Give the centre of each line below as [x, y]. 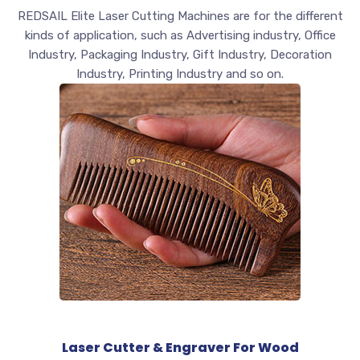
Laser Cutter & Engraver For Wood [180, 348]
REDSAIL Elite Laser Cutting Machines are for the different [180, 16]
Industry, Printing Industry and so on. [180, 74]
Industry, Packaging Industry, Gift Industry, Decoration [180, 55]
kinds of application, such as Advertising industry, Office [180, 36]
